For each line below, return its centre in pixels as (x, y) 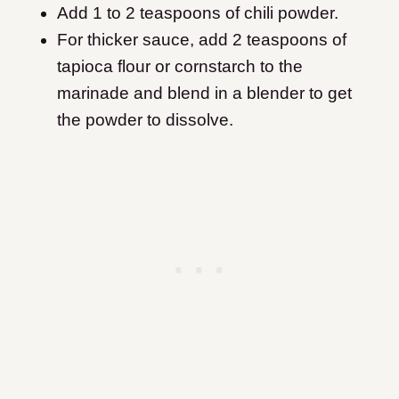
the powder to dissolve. (145, 120)
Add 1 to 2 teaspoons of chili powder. (198, 13)
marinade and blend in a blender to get (204, 94)
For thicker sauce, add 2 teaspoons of (202, 40)
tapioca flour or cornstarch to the (180, 67)
